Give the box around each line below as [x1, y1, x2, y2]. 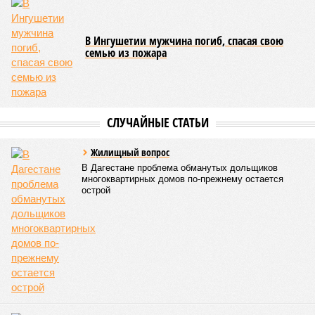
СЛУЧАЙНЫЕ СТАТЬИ [106, 114, 209, 131]
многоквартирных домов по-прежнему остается [82, 174, 283, 184]
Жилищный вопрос [91, 146, 169, 159]
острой [82, 185, 110, 195]
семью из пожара [85, 45, 167, 60]
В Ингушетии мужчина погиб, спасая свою [85, 33, 283, 49]
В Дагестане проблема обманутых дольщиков [82, 162, 278, 173]
